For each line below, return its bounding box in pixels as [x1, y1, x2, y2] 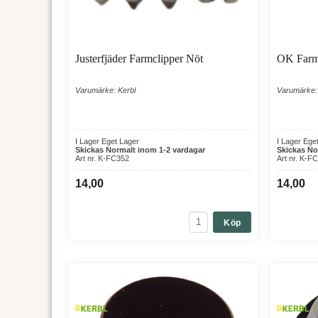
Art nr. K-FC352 [75, 153, 129, 163]
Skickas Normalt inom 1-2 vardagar [75, 145, 205, 154]
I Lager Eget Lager [75, 136, 139, 146]
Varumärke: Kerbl [75, 85, 136, 94]
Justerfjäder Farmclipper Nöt [75, 52, 203, 65]
